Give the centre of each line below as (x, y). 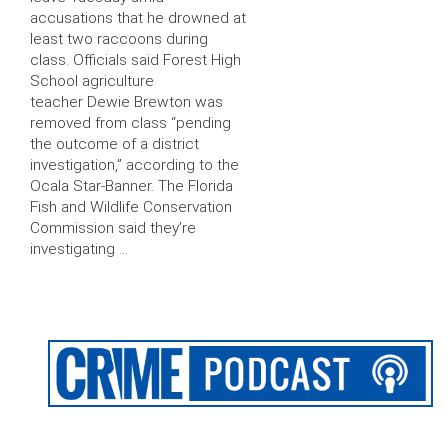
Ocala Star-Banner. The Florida (131, 186)
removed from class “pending (130, 123)
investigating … (79, 249)
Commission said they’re (113, 228)
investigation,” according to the (134, 165)
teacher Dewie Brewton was (126, 102)
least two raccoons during (119, 39)
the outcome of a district (114, 144)
